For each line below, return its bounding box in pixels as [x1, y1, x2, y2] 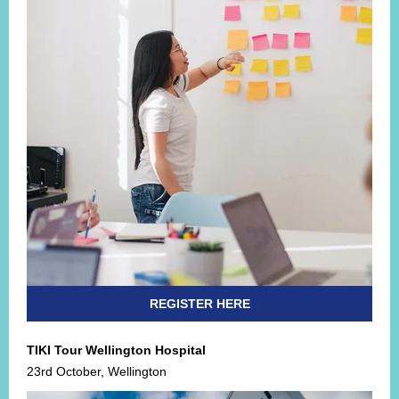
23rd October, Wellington [27, 364, 167, 379]
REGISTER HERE [149, 297, 250, 311]
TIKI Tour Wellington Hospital [27, 343, 206, 357]
